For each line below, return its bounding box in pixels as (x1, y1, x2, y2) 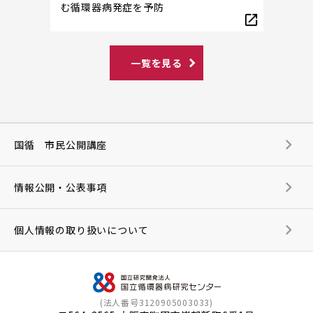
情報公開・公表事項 (14, 180, 108, 195)
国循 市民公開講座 (14, 138, 108, 152)
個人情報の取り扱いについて (14, 223, 149, 238)
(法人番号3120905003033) (99, 296, 214, 309)
